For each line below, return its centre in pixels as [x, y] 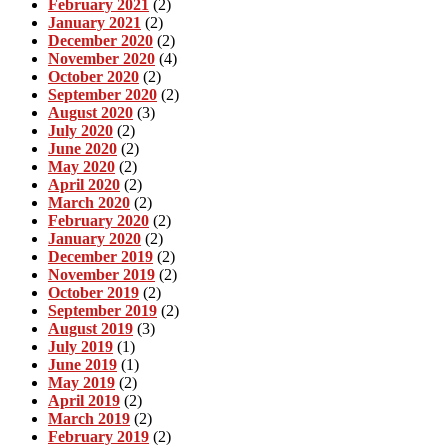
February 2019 [98, 436]
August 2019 [90, 328]
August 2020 [90, 112]
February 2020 [98, 220]
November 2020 [101, 58]
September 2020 [102, 94]
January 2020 [94, 238]
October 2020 [93, 76]
